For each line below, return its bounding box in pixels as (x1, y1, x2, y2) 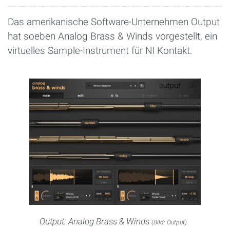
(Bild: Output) (151, 218, 187, 226)
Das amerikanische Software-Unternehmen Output (8, 16, 220, 28)
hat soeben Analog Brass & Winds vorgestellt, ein (8, 30, 217, 43)
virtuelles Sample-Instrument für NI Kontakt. (8, 45, 193, 57)
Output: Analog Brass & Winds (39, 216, 151, 226)
